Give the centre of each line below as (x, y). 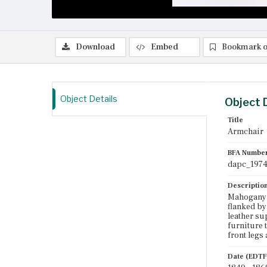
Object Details (89, 99)
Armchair (246, 132)
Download (95, 47)
